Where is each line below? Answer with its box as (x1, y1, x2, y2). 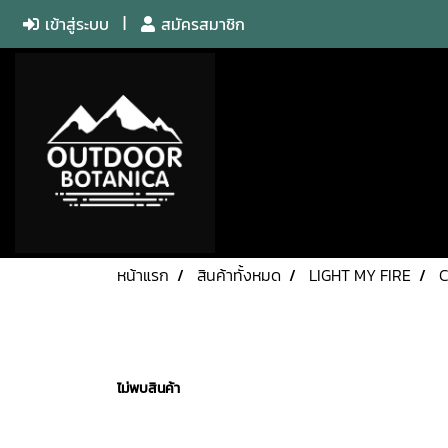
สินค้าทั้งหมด (197, 263, 281, 287)
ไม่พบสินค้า (117, 378, 180, 399)
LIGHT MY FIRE (309, 263, 411, 287)
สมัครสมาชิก (154, 12, 245, 36)
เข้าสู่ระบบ (39, 12, 109, 36)
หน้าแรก (117, 263, 169, 287)
